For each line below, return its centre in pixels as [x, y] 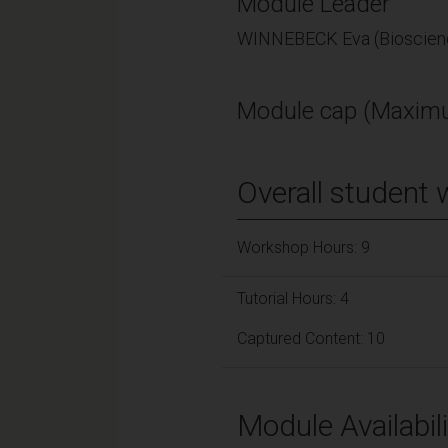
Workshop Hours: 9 [303, 247]
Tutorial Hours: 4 [293, 298]
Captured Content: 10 [311, 338]
